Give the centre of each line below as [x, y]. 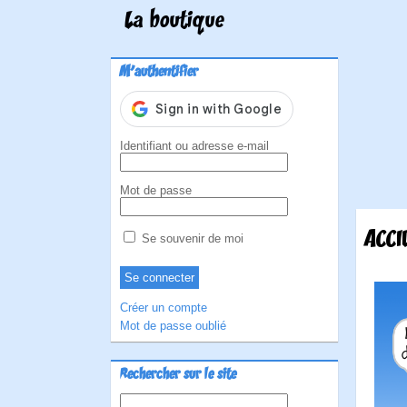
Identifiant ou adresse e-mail [194, 146]
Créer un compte [164, 308]
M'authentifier [159, 73]
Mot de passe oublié [173, 326]
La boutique [174, 22]
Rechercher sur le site [178, 375]
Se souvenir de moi [191, 238]
